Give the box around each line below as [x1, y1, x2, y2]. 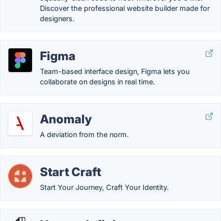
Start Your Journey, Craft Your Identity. [40, 183, 169, 191]
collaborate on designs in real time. [40, 77, 155, 86]
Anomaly [40, 112, 92, 126]
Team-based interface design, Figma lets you [40, 67, 190, 75]
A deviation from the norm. [40, 130, 129, 139]
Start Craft [40, 165, 101, 179]
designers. [40, 14, 74, 23]
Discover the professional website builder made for [40, 4, 210, 12]
